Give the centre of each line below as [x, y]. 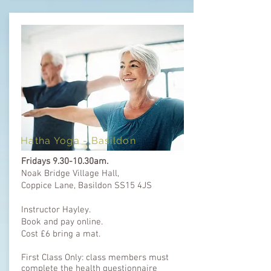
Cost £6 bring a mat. [61, 234]
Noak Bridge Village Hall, [70, 173]
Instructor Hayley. [57, 210]
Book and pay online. [62, 222]
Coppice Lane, [50, 185]
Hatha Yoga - [56, 140]
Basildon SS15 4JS [115, 185]
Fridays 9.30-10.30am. [66, 161]
